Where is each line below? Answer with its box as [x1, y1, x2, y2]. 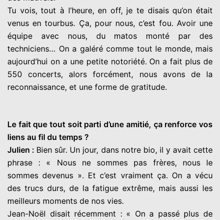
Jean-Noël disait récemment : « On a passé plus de [7, 208, 213, 219]
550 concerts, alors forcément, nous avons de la [7, 69, 213, 79]
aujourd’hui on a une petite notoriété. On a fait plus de [7, 56, 213, 66]
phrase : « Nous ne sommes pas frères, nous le [7, 157, 213, 167]
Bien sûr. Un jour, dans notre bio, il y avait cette [36, 144, 213, 155]
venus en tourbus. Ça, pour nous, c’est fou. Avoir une [7, 18, 213, 28]
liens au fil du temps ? [7, 132, 89, 142]
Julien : [7, 144, 37, 155]
